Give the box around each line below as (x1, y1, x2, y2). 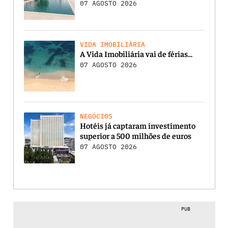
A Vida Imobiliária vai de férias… (79, 48, 192, 59)
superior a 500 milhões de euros (79, 130, 191, 140)
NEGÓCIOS (79, 111, 112, 121)
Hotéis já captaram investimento (79, 120, 195, 130)
